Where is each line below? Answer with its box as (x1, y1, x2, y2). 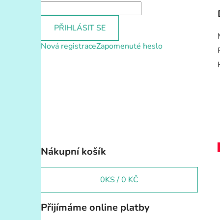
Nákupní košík (41, 144, 106, 158)
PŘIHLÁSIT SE (54, 22, 106, 33)
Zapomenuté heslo (96, 40, 163, 52)
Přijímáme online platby (41, 200, 150, 214)
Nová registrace (41, 40, 96, 52)
